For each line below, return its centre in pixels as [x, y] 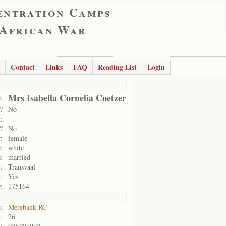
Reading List [117, 67]
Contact [23, 67]
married [19, 157]
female [18, 138]
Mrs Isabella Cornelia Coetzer [67, 98]
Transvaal [22, 167]
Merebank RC [27, 207]
